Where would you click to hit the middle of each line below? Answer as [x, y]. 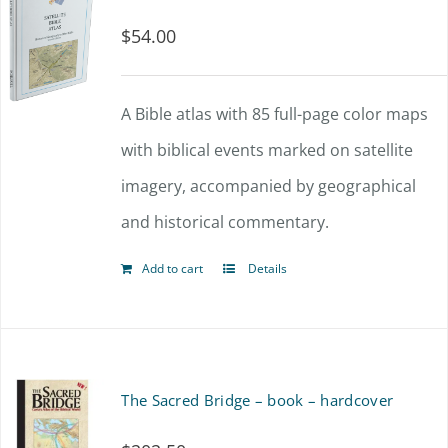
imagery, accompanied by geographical [269, 186]
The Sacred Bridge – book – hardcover [257, 400]
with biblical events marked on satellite [267, 150]
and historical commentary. [225, 222]
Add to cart [173, 268]
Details [266, 268]
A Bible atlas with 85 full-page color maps [275, 114]
